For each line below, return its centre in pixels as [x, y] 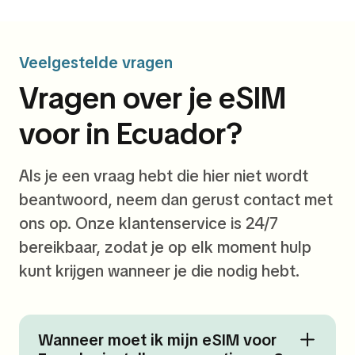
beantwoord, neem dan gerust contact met [176, 200]
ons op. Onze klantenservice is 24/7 [149, 224]
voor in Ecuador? [131, 134]
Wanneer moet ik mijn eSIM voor [157, 340]
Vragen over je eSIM [153, 98]
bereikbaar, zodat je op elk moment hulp [165, 248]
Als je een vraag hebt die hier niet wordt [164, 176]
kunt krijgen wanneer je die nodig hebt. [159, 271]
